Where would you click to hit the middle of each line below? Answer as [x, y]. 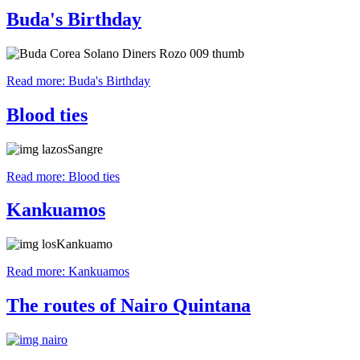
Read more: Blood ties [63, 176]
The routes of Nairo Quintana [129, 306]
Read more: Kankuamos [68, 272]
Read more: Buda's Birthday [78, 80]
